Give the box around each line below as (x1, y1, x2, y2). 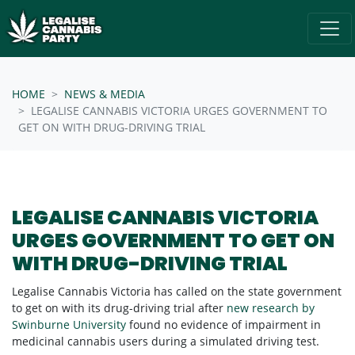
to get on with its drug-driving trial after (12, 300, 223, 315)
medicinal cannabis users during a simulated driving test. (12, 333, 319, 349)
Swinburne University (12, 316, 126, 332)
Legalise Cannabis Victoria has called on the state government (12, 283, 342, 299)
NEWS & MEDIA (64, 86, 145, 101)
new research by (227, 300, 315, 315)
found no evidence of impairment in (129, 316, 321, 332)
